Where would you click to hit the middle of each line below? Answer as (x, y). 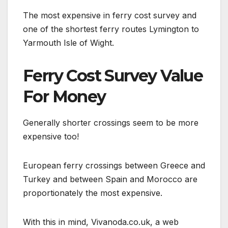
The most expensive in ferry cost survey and (110, 16)
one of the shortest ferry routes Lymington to (111, 29)
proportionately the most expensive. (93, 193)
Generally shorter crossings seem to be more (111, 123)
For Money (64, 97)
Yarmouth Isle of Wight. (68, 43)
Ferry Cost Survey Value (113, 76)
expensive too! (51, 137)
